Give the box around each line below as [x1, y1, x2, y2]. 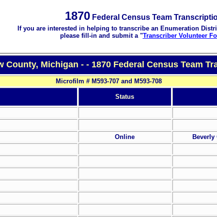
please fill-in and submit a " [60, 32, 143, 39]
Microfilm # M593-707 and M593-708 [55, 77, 162, 85]
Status [115, 93, 134, 101]
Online [115, 133, 135, 141]
